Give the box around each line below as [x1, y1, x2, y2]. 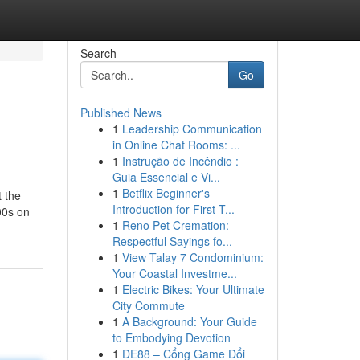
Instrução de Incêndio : [121, 153, 239, 169]
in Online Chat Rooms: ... [112, 137, 240, 153]
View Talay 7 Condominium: [121, 249, 264, 265]
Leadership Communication [121, 121, 262, 137]
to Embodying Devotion [112, 329, 231, 346]
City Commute [112, 297, 185, 313]
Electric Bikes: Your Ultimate [121, 281, 264, 297]
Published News [80, 104, 162, 121]
